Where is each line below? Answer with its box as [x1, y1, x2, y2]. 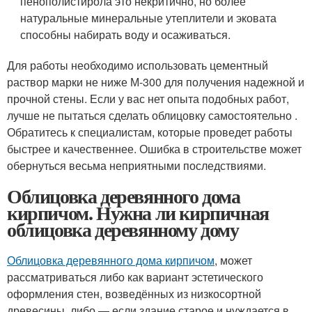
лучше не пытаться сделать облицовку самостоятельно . [7, 107, 297, 123]
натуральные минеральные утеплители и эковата [20, 9, 277, 26]
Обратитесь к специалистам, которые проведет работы [7, 123, 292, 140]
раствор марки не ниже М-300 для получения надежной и [7, 73, 304, 90]
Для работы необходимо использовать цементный [7, 56, 268, 73]
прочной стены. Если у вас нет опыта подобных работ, [7, 90, 289, 107]
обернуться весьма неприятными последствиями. [7, 157, 266, 173]
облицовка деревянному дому [7, 214, 239, 244]
